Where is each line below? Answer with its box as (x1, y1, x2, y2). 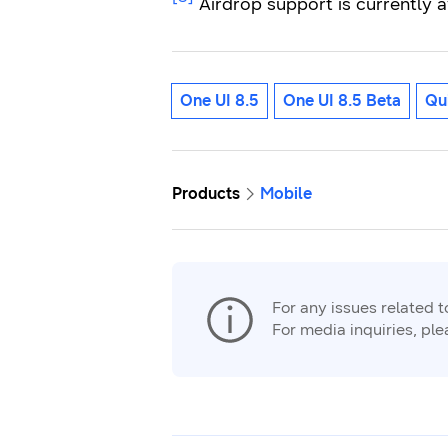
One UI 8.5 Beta (283, 91, 401, 110)
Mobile (260, 184, 312, 203)
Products (172, 184, 240, 203)
